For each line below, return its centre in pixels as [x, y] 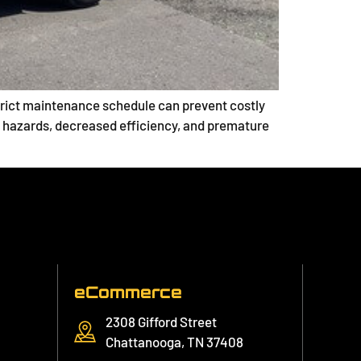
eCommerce [128, 292]
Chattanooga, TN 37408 [174, 341]
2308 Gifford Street [161, 321]
